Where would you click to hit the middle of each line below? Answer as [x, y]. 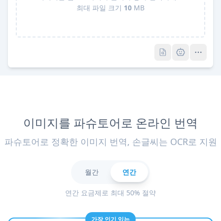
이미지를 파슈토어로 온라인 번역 [110, 123]
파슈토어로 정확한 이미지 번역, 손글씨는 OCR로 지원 [110, 142]
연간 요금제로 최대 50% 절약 [110, 193]
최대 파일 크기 [100, 8]
